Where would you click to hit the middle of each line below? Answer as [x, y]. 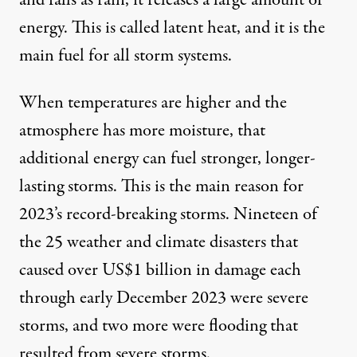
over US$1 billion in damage [167, 271]
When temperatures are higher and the [153, 103]
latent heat [200, 28]
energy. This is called [91, 28]
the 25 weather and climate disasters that [159, 243]
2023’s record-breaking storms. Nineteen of [168, 215]
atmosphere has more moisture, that [142, 131]
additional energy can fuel [110, 159]
